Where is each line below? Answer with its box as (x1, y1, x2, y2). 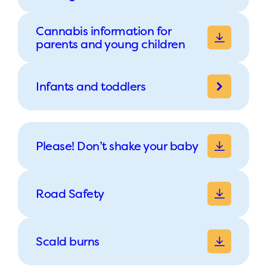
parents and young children (36, 35, 185, 52)
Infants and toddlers (36, 77, 145, 94)
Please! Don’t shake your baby (36, 137, 198, 154)
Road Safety (36, 185, 104, 201)
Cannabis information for (36, 22, 171, 39)
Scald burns (36, 232, 100, 249)
